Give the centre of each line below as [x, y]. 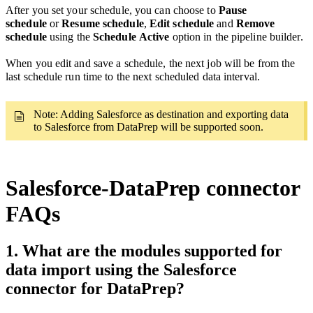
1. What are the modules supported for [144, 251]
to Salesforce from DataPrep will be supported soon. [148, 127]
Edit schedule [182, 24]
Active [153, 37]
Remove [255, 24]
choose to [194, 10]
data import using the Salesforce [121, 270]
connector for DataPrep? [95, 289]
